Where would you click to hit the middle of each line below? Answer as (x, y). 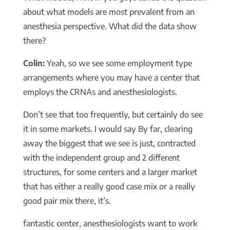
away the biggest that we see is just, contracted (109, 143)
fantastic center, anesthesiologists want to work (110, 224)
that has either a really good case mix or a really (109, 187)
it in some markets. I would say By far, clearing (108, 129)
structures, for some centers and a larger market (110, 172)
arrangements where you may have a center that (111, 78)
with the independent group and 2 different (101, 158)
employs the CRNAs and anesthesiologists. (100, 92)
